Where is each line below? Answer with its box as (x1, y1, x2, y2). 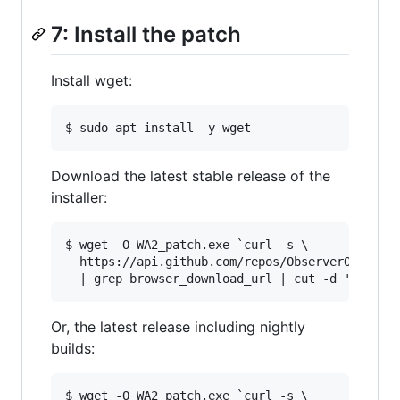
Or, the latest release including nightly (51, 317, 305, 336)
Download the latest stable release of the (51, 166, 330, 185)
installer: (51, 187, 107, 206)
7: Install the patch (51, 21, 241, 47)
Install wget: (51, 71, 132, 89)
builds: (51, 338, 95, 357)
